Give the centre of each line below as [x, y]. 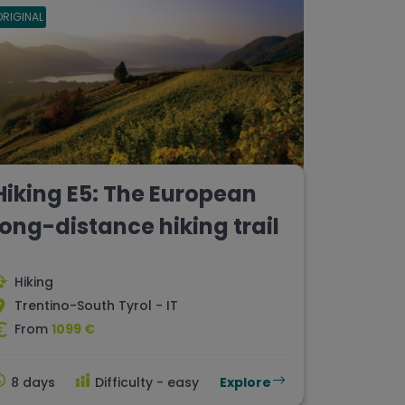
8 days [33, 383]
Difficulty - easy [147, 383]
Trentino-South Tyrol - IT [96, 306]
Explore [245, 383]
